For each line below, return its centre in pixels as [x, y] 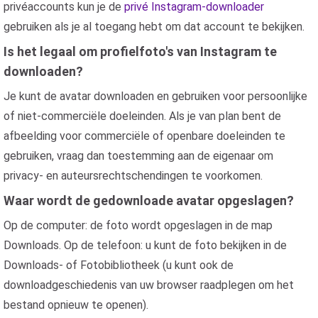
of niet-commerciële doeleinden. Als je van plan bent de [142, 116]
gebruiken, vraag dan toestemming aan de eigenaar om [138, 156]
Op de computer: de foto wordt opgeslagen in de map [138, 225]
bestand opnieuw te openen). [76, 305]
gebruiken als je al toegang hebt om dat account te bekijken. [154, 27]
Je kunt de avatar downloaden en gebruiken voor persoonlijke [155, 96]
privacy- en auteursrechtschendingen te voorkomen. [133, 176]
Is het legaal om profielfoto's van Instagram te [140, 51]
